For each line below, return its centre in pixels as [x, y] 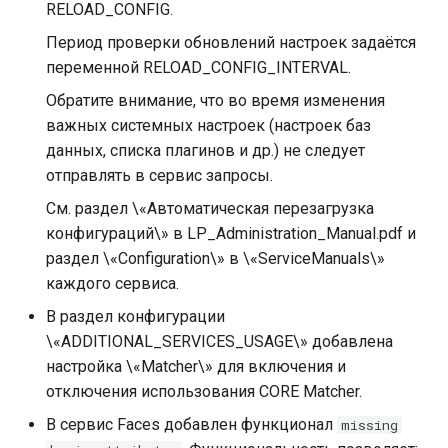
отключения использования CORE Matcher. [204, 391]
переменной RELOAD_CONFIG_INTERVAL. [198, 67]
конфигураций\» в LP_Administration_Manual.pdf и [231, 233]
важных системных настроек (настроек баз [208, 125]
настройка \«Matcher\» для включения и [196, 366]
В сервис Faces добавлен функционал [191, 424]
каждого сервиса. [112, 283]
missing [369, 425]
